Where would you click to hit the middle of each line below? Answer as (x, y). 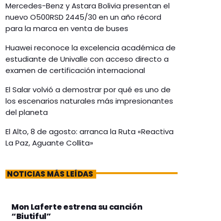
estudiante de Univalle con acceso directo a (87, 59)
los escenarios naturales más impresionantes (89, 101)
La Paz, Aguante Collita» (49, 143)
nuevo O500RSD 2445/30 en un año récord (83, 17)
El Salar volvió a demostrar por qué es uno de (88, 90)
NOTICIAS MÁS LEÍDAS (50, 174)
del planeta (27, 112)
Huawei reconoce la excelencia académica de (91, 48)
